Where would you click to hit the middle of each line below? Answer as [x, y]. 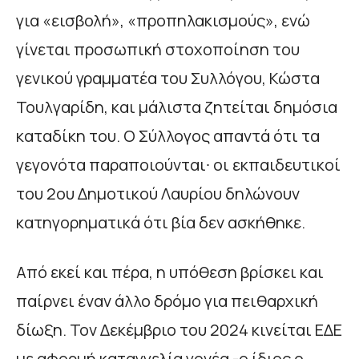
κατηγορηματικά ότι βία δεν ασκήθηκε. [161, 222]
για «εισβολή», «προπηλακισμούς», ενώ [163, 20]
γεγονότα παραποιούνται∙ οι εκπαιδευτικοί [178, 164]
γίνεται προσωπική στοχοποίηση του [158, 49]
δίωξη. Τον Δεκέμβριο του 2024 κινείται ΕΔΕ [179, 329]
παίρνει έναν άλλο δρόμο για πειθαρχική [167, 301]
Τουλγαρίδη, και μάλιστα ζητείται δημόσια [177, 107]
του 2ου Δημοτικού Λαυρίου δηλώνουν [158, 193]
